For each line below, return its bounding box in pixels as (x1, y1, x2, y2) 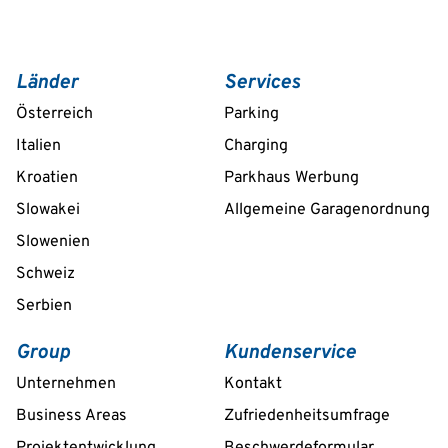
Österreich (16, 104, 93, 124)
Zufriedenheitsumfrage (224, 406, 390, 426)
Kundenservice (224, 340, 356, 366)
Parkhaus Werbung (224, 168, 359, 188)
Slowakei (16, 200, 80, 220)
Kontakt (224, 374, 282, 394)
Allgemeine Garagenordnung (224, 200, 430, 220)
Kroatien (16, 168, 78, 188)
